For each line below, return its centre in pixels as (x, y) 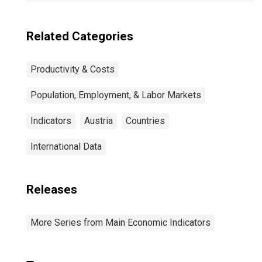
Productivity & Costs (73, 69)
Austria (99, 121)
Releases (52, 189)
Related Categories (80, 36)
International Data (66, 146)
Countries (145, 121)
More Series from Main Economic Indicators (120, 223)
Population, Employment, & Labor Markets (116, 95)
